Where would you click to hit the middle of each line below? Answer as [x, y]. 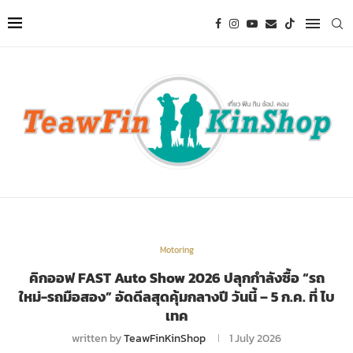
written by [98, 339]
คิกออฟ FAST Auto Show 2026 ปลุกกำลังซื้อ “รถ [176, 278]
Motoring [176, 250]
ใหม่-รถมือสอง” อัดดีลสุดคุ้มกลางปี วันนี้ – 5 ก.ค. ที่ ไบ [176, 297]
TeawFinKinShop [165, 339]
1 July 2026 [255, 339]
